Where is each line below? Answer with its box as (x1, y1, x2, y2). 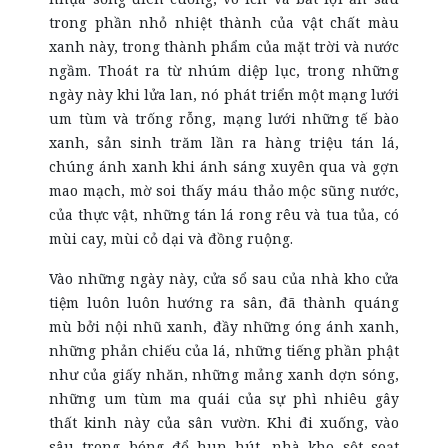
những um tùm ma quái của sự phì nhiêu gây (49, 389, 399, 408)
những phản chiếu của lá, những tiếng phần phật (49, 341, 399, 360)
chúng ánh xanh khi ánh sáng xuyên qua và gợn (49, 157, 399, 176)
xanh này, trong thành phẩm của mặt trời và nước (49, 37, 399, 56)
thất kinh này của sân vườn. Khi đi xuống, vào (49, 413, 399, 432)
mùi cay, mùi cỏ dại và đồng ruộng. (49, 229, 294, 248)
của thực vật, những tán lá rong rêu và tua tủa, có (49, 205, 399, 224)
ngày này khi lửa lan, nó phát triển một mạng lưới (49, 85, 399, 104)
